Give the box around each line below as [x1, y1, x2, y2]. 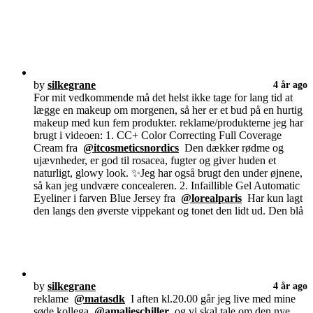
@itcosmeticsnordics [83, 142, 179, 154]
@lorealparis [181, 192, 242, 205]
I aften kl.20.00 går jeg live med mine [125, 293, 296, 305]
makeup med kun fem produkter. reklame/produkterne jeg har [34, 117, 303, 129]
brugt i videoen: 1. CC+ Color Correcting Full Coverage [34, 129, 282, 142]
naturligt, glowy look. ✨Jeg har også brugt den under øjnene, [34, 167, 303, 180]
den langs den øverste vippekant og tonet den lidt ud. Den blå [34, 205, 303, 217]
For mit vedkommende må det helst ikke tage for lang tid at [34, 92, 293, 104]
